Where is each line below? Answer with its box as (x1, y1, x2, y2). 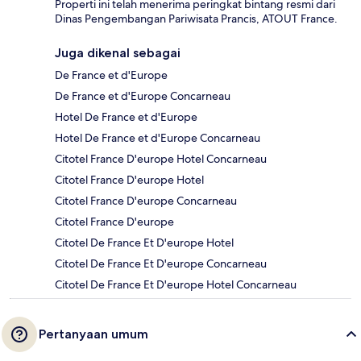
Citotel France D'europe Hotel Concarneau (55, 151, 267, 167)
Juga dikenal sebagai (55, 45, 180, 61)
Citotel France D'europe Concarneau (55, 193, 237, 209)
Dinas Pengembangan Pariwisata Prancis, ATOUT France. (55, 11, 338, 27)
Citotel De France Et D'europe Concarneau (55, 256, 267, 272)
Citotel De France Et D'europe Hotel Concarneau (55, 277, 297, 293)
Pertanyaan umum (39, 326, 148, 342)
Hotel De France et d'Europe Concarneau (55, 131, 260, 146)
